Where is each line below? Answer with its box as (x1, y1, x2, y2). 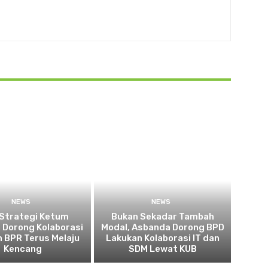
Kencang (3, 243, 42, 254)
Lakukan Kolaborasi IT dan (105, 232, 220, 243)
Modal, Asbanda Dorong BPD (100, 221, 224, 233)
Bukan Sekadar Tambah (111, 211, 214, 222)
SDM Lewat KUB (128, 243, 197, 254)
